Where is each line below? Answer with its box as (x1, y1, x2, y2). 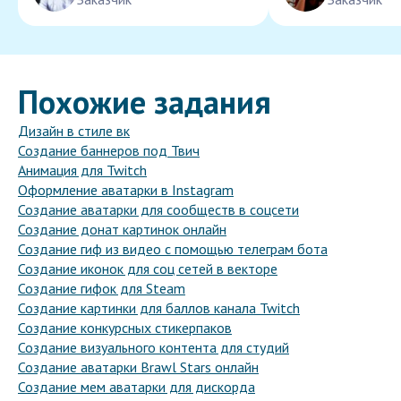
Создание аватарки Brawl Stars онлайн (18, 358, 259, 377)
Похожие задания (18, 81, 271, 124)
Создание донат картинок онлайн (18, 220, 226, 239)
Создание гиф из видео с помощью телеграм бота (18, 240, 328, 259)
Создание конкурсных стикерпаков (18, 319, 232, 337)
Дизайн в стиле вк (18, 122, 130, 141)
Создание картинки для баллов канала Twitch (18, 299, 300, 318)
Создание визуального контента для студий (18, 338, 289, 357)
